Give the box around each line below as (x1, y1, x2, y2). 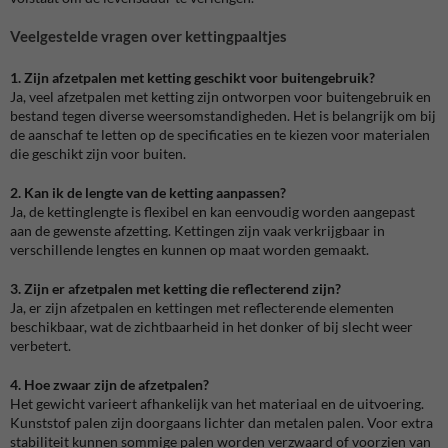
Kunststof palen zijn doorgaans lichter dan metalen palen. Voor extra (10, 413, 433, 431)
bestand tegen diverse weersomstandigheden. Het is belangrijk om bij (10, 106, 436, 124)
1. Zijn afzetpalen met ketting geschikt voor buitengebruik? (10, 68, 375, 86)
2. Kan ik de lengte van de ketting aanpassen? (10, 183, 286, 201)
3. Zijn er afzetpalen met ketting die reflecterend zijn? (10, 279, 341, 297)
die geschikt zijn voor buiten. (10, 144, 186, 162)
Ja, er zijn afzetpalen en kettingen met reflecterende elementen (10, 298, 394, 316)
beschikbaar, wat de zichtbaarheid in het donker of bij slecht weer (10, 317, 413, 335)
